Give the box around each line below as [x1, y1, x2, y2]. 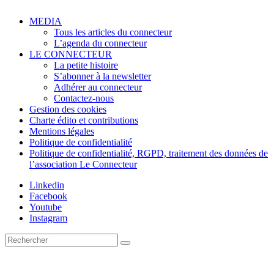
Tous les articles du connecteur [54, 27, 172, 38]
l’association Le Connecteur [29, 159, 137, 170]
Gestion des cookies [29, 104, 106, 115]
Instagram [29, 213, 67, 224]
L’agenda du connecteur [54, 38, 147, 49]
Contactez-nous [54, 93, 114, 104]
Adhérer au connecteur [54, 82, 142, 93]
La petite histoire [54, 60, 118, 71]
